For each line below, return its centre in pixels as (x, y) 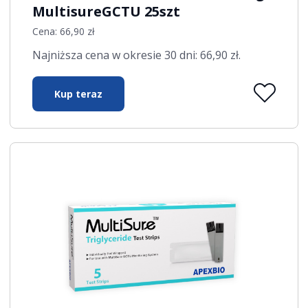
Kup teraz (79, 93)
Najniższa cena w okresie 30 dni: (117, 55)
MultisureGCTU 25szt (107, 11)
